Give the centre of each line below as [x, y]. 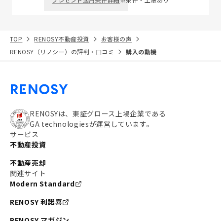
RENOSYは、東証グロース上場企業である [98, 113]
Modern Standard [42, 184]
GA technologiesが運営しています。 [92, 124]
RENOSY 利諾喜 [36, 202]
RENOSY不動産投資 [62, 39]
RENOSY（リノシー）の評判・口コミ [62, 52]
